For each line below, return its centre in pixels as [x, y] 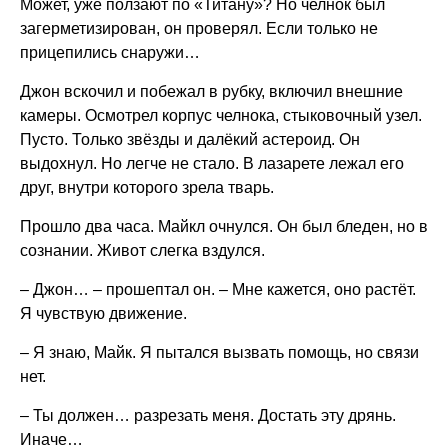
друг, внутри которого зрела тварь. [147, 187]
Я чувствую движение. [103, 313]
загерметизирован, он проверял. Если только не [199, 28]
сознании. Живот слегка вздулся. [142, 250]
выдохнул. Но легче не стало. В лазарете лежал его [212, 163]
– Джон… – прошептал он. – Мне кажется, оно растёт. [218, 289]
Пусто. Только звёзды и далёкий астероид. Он [190, 139]
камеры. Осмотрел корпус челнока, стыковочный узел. [221, 115]
